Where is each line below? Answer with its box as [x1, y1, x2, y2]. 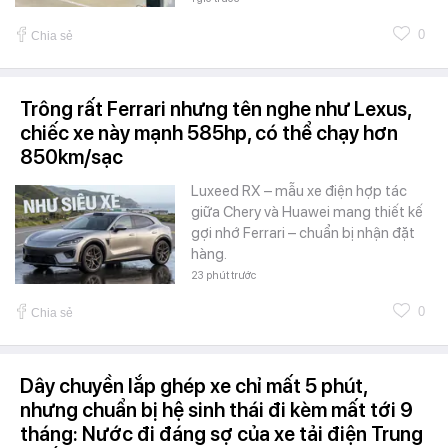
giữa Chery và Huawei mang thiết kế [191, 203, 423, 222]
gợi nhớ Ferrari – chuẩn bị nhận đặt [191, 224, 415, 243]
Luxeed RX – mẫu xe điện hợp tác [191, 182, 407, 201]
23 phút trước [191, 269, 256, 283]
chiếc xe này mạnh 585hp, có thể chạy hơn [20, 121, 398, 146]
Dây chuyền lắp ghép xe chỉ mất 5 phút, [20, 374, 367, 399]
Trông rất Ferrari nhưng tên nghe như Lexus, [20, 97, 411, 122]
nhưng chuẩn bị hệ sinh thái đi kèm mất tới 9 [20, 398, 413, 423]
